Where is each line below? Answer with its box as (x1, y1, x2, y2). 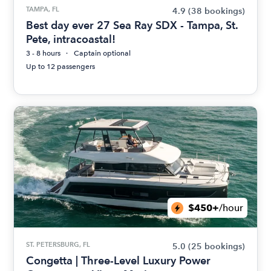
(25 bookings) (188, 241, 245, 252)
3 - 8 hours (26, 49, 61, 57)
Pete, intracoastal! (26, 33, 116, 45)
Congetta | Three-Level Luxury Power (26, 254, 211, 267)
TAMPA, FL (26, 5, 60, 13)
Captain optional (74, 49, 131, 57)
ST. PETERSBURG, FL (26, 240, 91, 249)
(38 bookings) (188, 6, 245, 16)
